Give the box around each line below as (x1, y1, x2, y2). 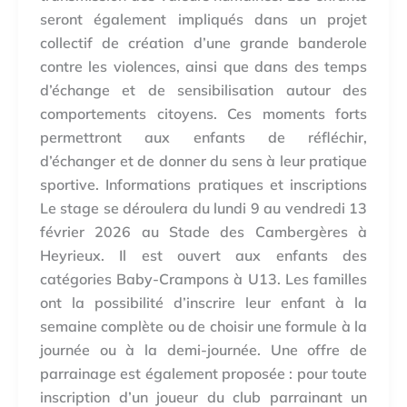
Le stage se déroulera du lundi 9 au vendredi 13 (40, 199, 367, 218)
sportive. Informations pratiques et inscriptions (40, 175, 367, 194)
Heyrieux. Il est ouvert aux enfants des (40, 246, 367, 265)
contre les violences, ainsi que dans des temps (40, 57, 367, 76)
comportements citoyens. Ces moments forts (40, 104, 367, 124)
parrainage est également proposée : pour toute (40, 364, 367, 383)
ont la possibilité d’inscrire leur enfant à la (40, 293, 367, 313)
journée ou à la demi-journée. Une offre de (40, 341, 367, 360)
